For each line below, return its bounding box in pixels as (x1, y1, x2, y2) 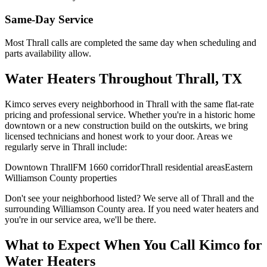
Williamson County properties (5, 172, 117, 183)
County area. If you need (95, 203, 193, 214)
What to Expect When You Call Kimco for (5, 237, 262, 253)
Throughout (95, 70, 176, 86)
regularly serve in (5, 141, 72, 152)
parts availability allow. (5, 48, 91, 58)
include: (95, 141, 127, 152)
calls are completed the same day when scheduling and (49, 37, 256, 48)
